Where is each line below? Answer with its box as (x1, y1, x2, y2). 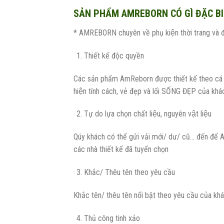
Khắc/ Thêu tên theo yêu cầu (83, 167, 175, 177)
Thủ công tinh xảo (83, 213, 140, 223)
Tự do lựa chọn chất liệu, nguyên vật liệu (83, 109, 211, 119)
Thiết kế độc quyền (83, 50, 144, 60)
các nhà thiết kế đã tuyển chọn (73, 144, 168, 154)
